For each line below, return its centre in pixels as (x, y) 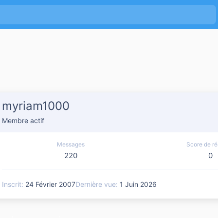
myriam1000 (36, 106)
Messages (71, 145)
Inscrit (12, 184)
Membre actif (23, 121)
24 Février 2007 (50, 184)
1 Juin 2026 (138, 184)
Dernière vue (96, 184)
